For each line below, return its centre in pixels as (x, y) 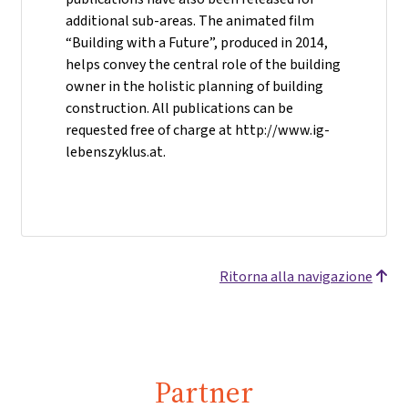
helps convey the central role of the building (203, 64)
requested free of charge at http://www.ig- (198, 130)
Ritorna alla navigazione (296, 276)
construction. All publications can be (179, 108)
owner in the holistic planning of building (194, 86)
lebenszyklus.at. (116, 152)
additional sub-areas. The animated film (190, 20)
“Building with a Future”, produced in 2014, (197, 42)
